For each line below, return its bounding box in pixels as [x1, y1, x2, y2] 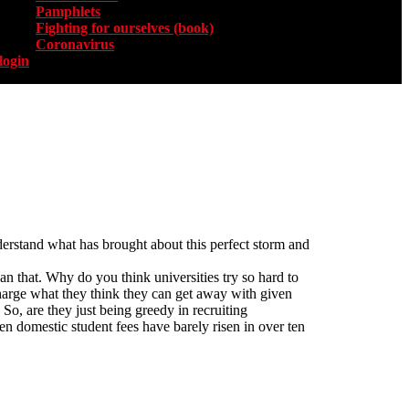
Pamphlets [36, 4, 100, 20]
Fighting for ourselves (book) [36, 20, 214, 37]
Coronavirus [36, 37, 114, 53]
